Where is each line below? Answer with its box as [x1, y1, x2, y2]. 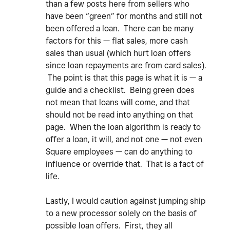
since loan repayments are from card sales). [46, 61, 206, 71]
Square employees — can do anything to [46, 147, 193, 157]
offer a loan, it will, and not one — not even [46, 135, 202, 145]
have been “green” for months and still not [46, 11, 202, 22]
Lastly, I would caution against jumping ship [46, 196, 205, 206]
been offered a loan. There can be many [46, 24, 194, 34]
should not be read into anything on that [46, 110, 193, 120]
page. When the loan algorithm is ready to [46, 122, 201, 132]
